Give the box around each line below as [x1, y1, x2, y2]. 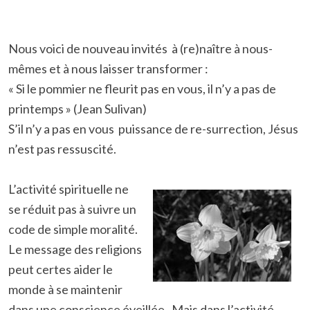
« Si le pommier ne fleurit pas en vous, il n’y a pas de [8, 81, 276, 96]
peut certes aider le [8, 262, 113, 277]
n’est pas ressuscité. [8, 141, 116, 156]
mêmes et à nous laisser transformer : [8, 61, 208, 76]
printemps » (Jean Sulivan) [8, 101, 147, 116]
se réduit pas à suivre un [8, 201, 136, 217]
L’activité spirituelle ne [8, 181, 129, 197]
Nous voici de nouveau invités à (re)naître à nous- [8, 41, 273, 56]
